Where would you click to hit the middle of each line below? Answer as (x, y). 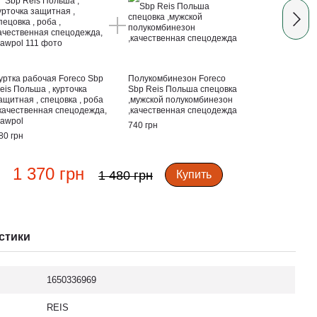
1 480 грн (125, 175)
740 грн (143, 125)
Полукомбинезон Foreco (177, 79)
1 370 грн (48, 174)
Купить (194, 174)
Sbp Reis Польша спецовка (183, 89)
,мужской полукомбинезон (181, 100)
